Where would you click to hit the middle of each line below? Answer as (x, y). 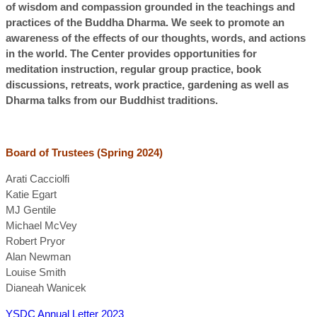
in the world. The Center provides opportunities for (131, 54)
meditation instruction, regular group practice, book (133, 69)
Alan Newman (38, 257)
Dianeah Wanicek (46, 288)
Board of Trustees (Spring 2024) (84, 153)
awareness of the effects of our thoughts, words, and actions (156, 38)
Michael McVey (41, 226)
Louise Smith (36, 272)
